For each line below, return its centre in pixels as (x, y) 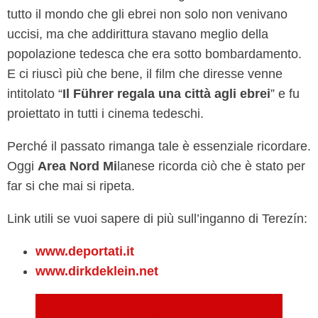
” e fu (285, 93)
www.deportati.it (85, 251)
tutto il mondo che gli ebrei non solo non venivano (147, 14)
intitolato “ (35, 93)
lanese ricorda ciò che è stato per (211, 166)
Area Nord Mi (77, 166)
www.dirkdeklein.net (97, 271)
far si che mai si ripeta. (71, 186)
